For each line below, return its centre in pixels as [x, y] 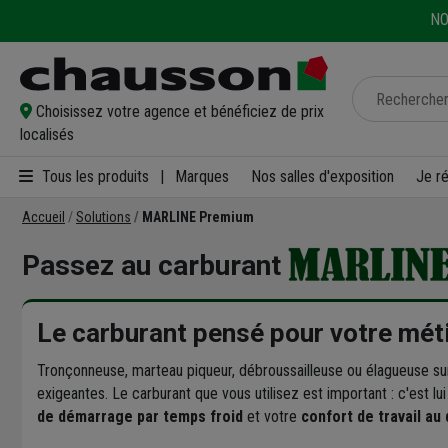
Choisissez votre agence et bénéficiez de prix [180, 111]
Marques [202, 177]
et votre [272, 416]
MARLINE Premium [198, 216]
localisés [47, 134]
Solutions [103, 216]
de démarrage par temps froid [140, 416]
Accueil [43, 216]
